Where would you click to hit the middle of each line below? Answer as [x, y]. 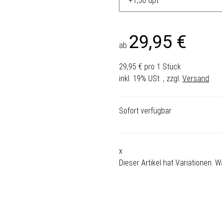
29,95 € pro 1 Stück [150, 66]
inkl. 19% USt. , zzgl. [151, 78]
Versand [196, 78]
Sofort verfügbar [145, 111]
